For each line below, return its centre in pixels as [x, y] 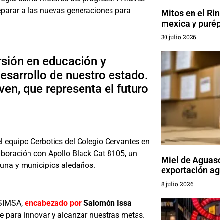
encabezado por [53, 203]
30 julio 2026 [179, 37]
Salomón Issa [108, 203]
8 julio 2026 [177, 184]
